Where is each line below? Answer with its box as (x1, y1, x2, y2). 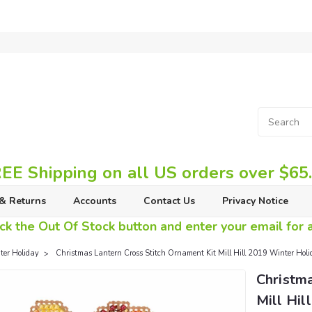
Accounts (72, 194, 116, 208)
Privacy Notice (221, 194, 288, 208)
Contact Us (143, 194, 195, 208)
